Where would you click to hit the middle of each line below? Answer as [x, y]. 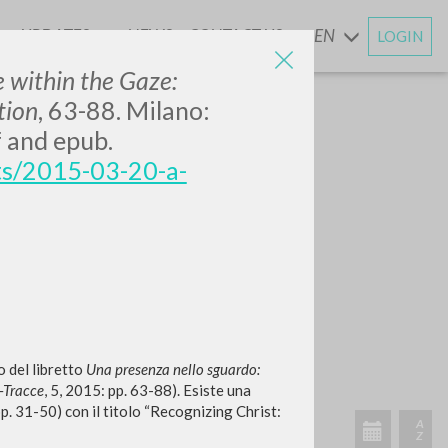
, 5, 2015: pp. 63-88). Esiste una [147, 390]
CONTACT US [235, 35]
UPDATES [56, 35]
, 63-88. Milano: [123, 110]
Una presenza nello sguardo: [172, 369]
